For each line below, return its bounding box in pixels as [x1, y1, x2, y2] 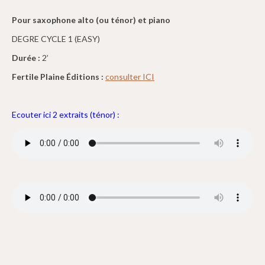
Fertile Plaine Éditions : [12, 71, 104, 82]
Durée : [12, 52, 40, 63]
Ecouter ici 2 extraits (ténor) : [12, 109, 121, 119]
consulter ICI [105, 71, 154, 82]
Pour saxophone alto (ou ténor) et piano [12, 14, 170, 25]
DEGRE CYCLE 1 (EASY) [12, 33, 100, 44]
